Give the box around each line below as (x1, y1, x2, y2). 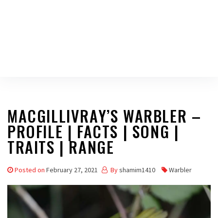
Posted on (15, 165, 46, 174)
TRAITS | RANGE (7, 135, 114, 158)
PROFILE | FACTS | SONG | (7, 120, 179, 143)
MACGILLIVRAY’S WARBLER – (7, 104, 201, 127)
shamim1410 (119, 165, 155, 174)
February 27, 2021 (46, 165, 98, 174)
